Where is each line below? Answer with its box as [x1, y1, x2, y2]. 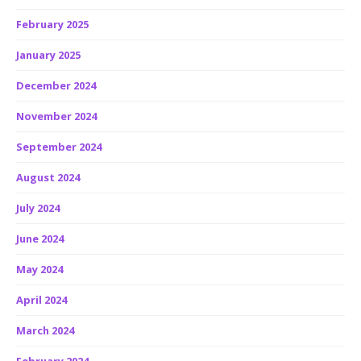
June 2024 [16, 231, 64, 246]
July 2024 [16, 201, 60, 215]
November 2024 [16, 109, 97, 123]
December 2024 [16, 78, 96, 93]
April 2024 [16, 293, 67, 307]
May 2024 [16, 262, 63, 276]
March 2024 [16, 323, 74, 338]
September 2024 [16, 139, 102, 154]
